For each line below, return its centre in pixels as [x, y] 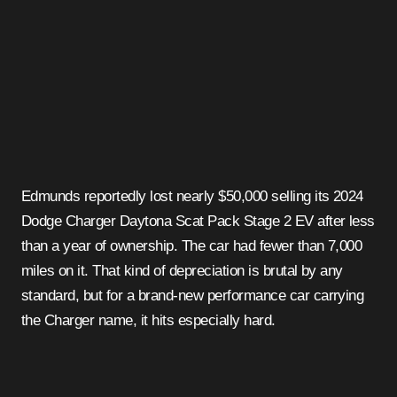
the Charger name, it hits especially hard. [148, 320]
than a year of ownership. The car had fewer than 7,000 [192, 245]
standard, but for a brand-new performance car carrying [193, 295]
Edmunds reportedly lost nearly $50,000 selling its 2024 [192, 196]
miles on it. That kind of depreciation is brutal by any [182, 270]
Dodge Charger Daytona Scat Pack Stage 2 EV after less [198, 221]
